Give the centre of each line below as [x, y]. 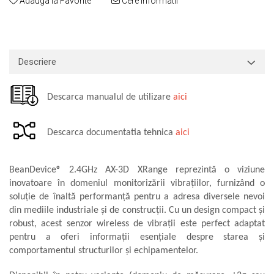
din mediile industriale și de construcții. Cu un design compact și [137, 210]
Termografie [33, 46]
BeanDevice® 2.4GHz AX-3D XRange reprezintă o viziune [137, 170]
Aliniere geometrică [46, 15]
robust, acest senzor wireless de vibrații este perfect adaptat [137, 224]
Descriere [37, 61]
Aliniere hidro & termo [50, 31]
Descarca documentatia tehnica [108, 133]
